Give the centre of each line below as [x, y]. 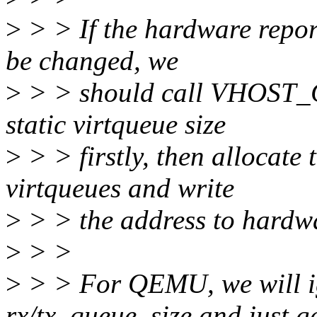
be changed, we [92, 61]
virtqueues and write [120, 188]
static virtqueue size [116, 125]
